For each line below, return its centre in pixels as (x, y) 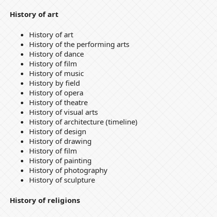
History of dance (56, 54)
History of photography (68, 170)
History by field (54, 83)
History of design (57, 131)
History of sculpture (62, 179)
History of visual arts (63, 112)
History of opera (56, 92)
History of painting (60, 160)
